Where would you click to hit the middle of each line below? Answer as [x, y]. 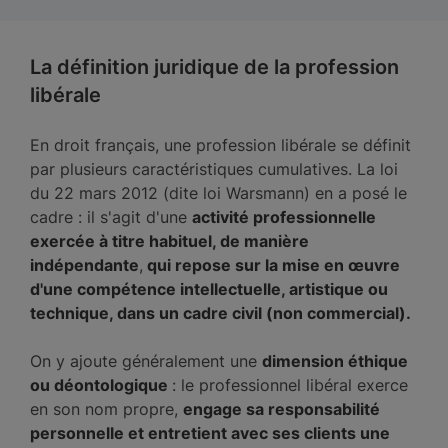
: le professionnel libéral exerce [290, 385]
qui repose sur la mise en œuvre [271, 265]
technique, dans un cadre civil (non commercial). [220, 313]
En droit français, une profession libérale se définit [220, 145]
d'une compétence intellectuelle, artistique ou [209, 289]
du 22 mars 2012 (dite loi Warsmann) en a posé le [218, 193]
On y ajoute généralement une [146, 361]
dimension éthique [335, 361]
